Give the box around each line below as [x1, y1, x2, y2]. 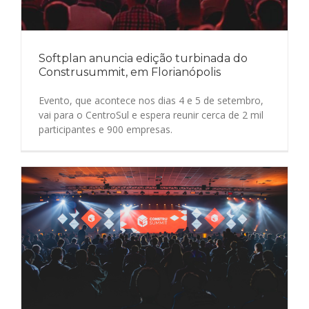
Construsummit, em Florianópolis [39, 66, 221, 79]
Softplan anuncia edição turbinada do [39, 52, 248, 65]
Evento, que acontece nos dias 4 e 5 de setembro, [39, 94, 263, 107]
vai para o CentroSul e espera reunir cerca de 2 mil [39, 108, 263, 121]
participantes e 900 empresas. [39, 123, 172, 136]
